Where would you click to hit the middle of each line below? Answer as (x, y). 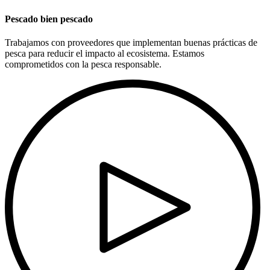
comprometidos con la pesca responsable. (83, 64)
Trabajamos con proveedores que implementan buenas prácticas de (131, 43)
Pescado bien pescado (49, 19)
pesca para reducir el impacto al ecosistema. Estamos (105, 54)
